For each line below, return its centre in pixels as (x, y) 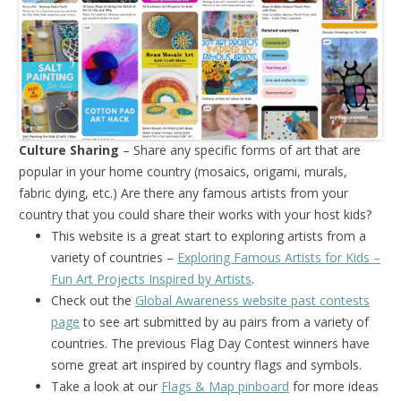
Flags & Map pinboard (225, 386)
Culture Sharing (69, 149)
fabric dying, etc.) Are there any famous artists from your (183, 192)
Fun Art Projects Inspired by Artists (151, 278)
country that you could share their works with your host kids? (195, 214)
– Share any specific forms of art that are (240, 149)
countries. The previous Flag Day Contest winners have (210, 343)
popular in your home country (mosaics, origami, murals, (183, 171)
